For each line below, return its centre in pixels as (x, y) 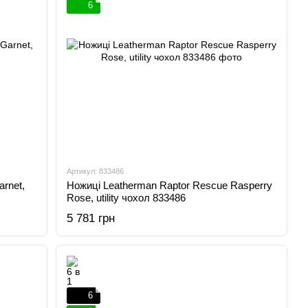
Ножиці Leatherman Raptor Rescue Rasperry (170, 185)
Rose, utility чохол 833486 (126, 198)
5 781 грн (91, 218)
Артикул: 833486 (96, 171)
